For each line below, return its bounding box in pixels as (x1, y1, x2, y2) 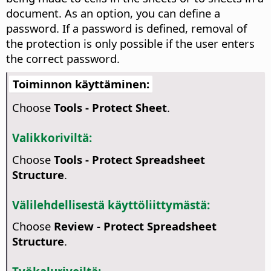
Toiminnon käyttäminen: (12, 76, 149, 92)
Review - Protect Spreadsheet (53, 218, 217, 234)
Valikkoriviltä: (11, 130, 92, 146)
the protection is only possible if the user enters (6, 36, 255, 51)
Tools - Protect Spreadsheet (53, 151, 205, 167)
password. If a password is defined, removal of (6, 21, 247, 36)
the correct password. (6, 51, 120, 67)
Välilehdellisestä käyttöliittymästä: (11, 197, 210, 212)
